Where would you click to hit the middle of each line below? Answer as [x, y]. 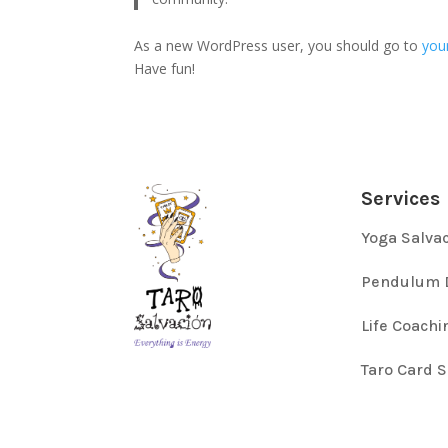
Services [400, 198]
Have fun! [165, 68]
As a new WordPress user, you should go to [278, 45]
